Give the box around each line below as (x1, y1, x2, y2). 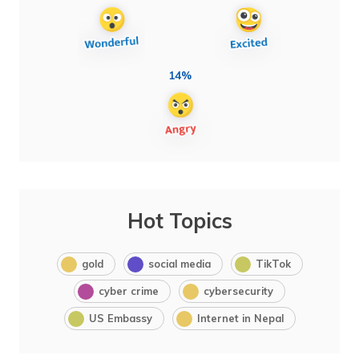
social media (147, 257, 211, 271)
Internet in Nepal (196, 312, 284, 325)
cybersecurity (204, 284, 273, 298)
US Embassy (88, 312, 152, 325)
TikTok (255, 257, 291, 271)
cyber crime (99, 284, 159, 298)
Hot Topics (127, 208, 232, 235)
